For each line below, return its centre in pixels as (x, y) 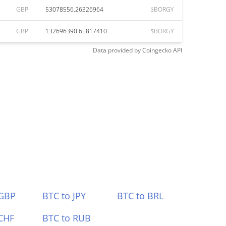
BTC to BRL (140, 196)
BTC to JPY (64, 196)
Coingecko (157, 50)
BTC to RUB (66, 218)
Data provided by (117, 50)
